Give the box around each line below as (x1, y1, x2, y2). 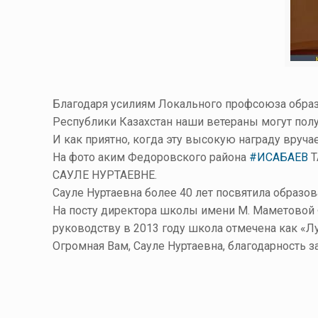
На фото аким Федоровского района (53, 150, 250, 164)
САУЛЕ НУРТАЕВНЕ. (53, 168, 158, 182)
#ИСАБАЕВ (249, 150, 309, 164)
